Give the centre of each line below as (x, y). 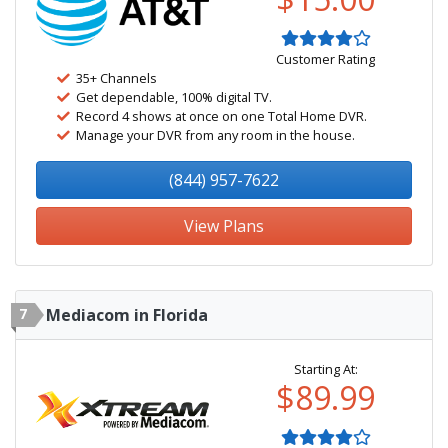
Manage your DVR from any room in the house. (215, 135)
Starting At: (325, 369)
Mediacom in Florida (127, 315)
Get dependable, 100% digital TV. (174, 97)
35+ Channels (116, 78)
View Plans (224, 226)
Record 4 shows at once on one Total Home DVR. (221, 116)
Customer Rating (325, 59)
